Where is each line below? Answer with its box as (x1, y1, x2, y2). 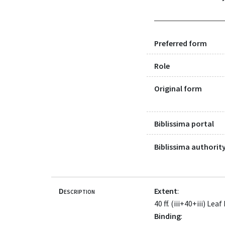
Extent (154, 186, 177, 196)
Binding (154, 211, 181, 221)
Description (59, 186, 95, 196)
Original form (154, 83, 202, 94)
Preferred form (154, 38, 207, 48)
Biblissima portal (154, 119, 214, 129)
